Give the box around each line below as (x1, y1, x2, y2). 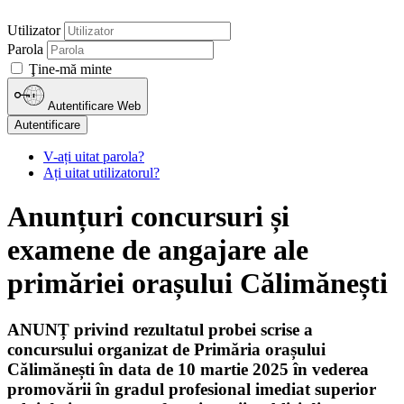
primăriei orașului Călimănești (7, 267, 388, 300)
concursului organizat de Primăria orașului (7, 339, 326, 359)
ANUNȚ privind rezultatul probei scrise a (7, 319, 313, 339)
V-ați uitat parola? (43, 148, 144, 164)
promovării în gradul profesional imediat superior (7, 379, 376, 399)
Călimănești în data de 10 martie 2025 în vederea (7, 359, 369, 379)
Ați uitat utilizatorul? (43, 164, 160, 180)
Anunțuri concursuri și (7, 200, 289, 234)
